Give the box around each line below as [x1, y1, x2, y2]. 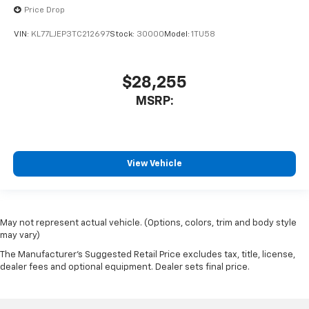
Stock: [110, 30, 137, 39]
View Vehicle [127, 159, 182, 169]
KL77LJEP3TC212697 [31, 30, 110, 39]
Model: [164, 30, 191, 39]
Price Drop [24, 6, 65, 15]
